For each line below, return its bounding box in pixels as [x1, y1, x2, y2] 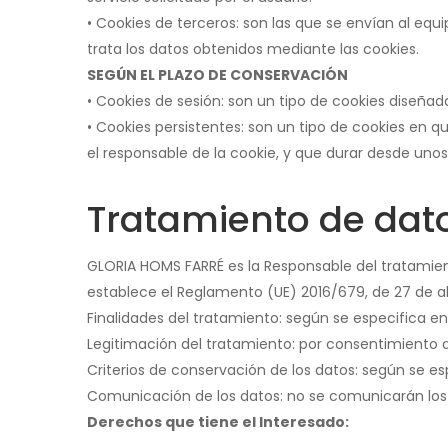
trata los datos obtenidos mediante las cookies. [87, 39, 419, 59]
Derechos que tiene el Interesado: [87, 412, 349, 432]
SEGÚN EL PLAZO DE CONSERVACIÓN [87, 65, 348, 85]
